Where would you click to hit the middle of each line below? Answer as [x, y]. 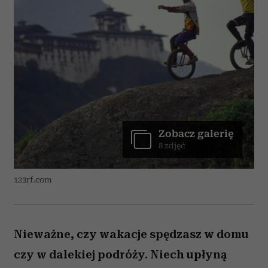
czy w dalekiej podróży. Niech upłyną [120, 255]
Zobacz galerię [196, 134]
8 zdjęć [172, 146]
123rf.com [33, 180]
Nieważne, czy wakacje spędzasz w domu [131, 234]
